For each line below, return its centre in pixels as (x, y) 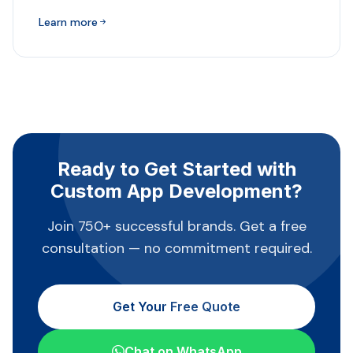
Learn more (68, 22)
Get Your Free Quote (176, 307)
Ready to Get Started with (176, 169)
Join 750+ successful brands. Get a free (176, 226)
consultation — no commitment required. (176, 248)
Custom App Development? (176, 191)
